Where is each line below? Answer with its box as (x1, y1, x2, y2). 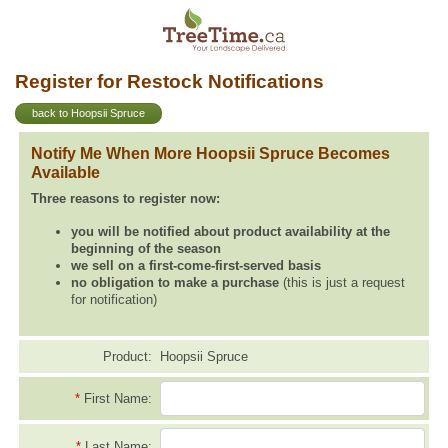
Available (31, 163, 100, 181)
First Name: (83, 391, 152, 407)
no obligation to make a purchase (71, 274, 279, 290)
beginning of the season (71, 240, 221, 256)
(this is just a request (279, 274, 405, 290)
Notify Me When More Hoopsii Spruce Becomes (31, 144, 390, 162)
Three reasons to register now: (31, 190, 220, 206)
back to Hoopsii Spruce (32, 107, 145, 120)
